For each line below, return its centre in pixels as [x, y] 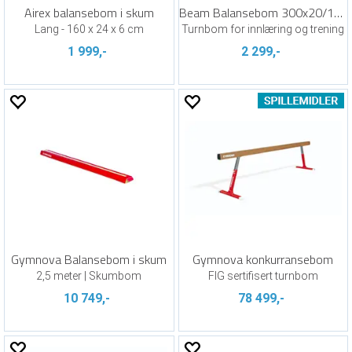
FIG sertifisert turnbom [263, 276]
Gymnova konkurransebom [263, 259]
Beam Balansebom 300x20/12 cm [338, 13]
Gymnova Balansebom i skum [89, 259]
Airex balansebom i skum [89, 13]
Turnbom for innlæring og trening [263, 29]
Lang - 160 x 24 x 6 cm [89, 29]
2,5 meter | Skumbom [89, 276]
